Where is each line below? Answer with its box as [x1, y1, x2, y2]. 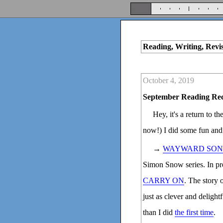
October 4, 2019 [143, 76, 194, 85]
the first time [175, 208, 214, 217]
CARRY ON [143, 176, 184, 185]
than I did [143, 208, 175, 217]
